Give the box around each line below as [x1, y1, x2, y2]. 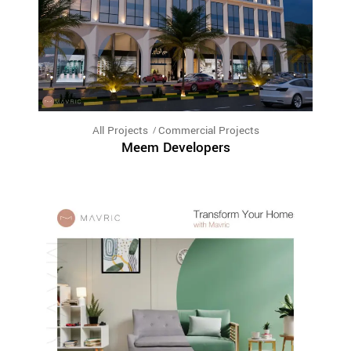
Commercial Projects [157, 123, 259, 139]
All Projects [92, 123, 148, 139]
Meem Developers [121, 138, 230, 158]
